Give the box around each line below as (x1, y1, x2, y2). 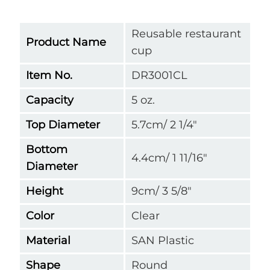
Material (26, 233, 71, 247)
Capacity (26, 93, 74, 107)
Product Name (26, 35, 106, 49)
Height (26, 184, 63, 198)
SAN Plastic (131, 233, 194, 247)
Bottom (26, 142, 67, 156)
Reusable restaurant (131, 27, 241, 40)
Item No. (26, 68, 72, 82)
